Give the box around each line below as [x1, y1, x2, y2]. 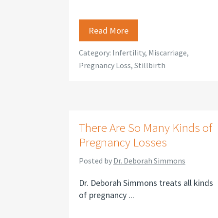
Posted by [79, 156, 113, 165]
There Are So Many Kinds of [79, 120, 212, 135]
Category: [79, 48, 112, 57]
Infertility [112, 48, 145, 57]
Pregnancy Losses [79, 134, 167, 150]
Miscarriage [148, 48, 187, 57]
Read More [89, 25, 128, 36]
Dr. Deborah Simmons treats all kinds [79, 177, 213, 188]
